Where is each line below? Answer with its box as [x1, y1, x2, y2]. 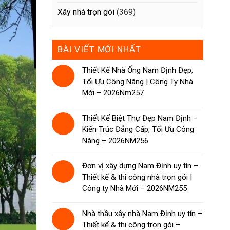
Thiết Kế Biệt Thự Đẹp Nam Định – [82, 113, 198, 123]
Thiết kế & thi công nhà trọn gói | [82, 172, 192, 182]
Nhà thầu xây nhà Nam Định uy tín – [82, 208, 202, 218]
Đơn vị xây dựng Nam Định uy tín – [82, 161, 198, 170]
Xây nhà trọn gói [57, 7, 114, 17]
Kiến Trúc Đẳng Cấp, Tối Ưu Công [82, 124, 194, 134]
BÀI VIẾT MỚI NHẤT [57, 44, 141, 54]
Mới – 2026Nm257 [82, 88, 144, 98]
